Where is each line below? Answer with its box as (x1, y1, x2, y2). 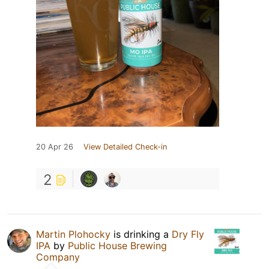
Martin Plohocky (36, 228, 110, 241)
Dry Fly (172, 228, 204, 241)
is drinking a (110, 228, 172, 241)
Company (36, 251, 80, 264)
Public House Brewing (68, 240, 167, 252)
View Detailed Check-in (83, 142, 167, 152)
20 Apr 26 (36, 142, 73, 152)
